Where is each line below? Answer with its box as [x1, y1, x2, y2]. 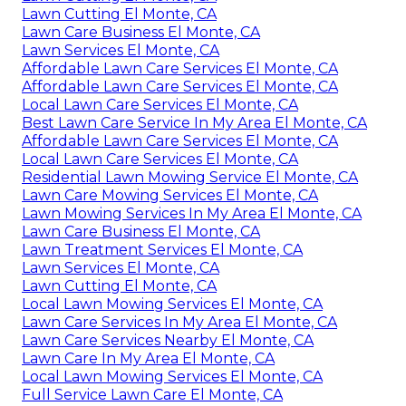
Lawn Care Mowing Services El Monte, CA [22, 186, 318, 204]
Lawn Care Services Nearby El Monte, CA [22, 331, 314, 349]
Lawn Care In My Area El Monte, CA [22, 349, 275, 367]
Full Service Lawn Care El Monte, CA [22, 385, 283, 403]
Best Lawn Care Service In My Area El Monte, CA [22, 113, 367, 131]
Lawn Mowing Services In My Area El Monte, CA [22, 204, 362, 222]
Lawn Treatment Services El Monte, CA [22, 240, 303, 258]
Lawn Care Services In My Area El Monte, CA [22, 313, 337, 331]
